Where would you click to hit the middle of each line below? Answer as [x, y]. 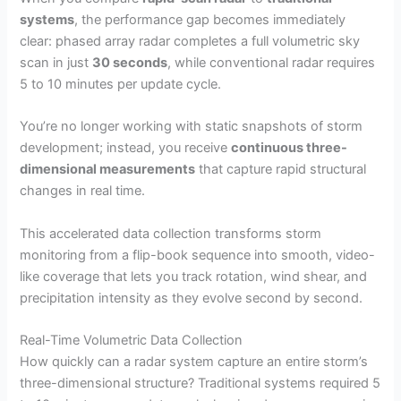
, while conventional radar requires [272, 63]
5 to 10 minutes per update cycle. [121, 85]
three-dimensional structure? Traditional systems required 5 [200, 384]
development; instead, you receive [126, 148]
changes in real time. [83, 191]
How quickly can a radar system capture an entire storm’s [194, 362]
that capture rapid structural [281, 170]
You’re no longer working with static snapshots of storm [192, 127]
